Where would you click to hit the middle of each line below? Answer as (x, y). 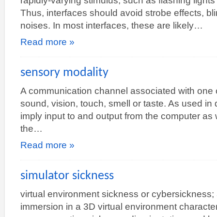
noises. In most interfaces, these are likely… (112, 25)
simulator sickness (67, 176)
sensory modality (64, 73)
